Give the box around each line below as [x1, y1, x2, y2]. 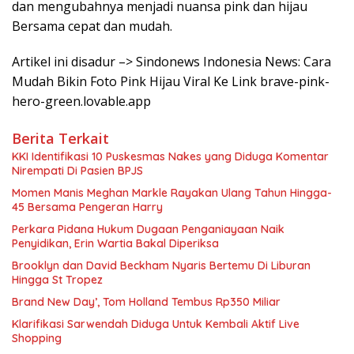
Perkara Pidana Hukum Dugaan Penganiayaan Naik [12, 222, 284, 236]
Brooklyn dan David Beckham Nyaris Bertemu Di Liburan [12, 258, 311, 273]
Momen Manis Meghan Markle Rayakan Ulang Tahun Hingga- [12, 186, 332, 200]
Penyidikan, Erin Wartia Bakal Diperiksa [12, 236, 219, 250]
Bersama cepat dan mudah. [12, 17, 172, 35]
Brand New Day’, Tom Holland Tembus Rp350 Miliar [12, 295, 281, 309]
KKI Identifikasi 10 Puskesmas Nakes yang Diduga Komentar [12, 149, 329, 164]
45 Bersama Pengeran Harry [12, 200, 163, 214]
